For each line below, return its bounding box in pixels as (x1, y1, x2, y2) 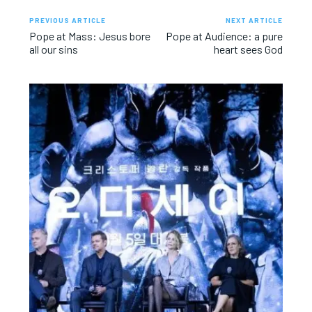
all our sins (29, 42, 79, 56)
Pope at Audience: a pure (165, 29, 283, 42)
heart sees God (213, 42, 283, 56)
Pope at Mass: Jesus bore (29, 29, 151, 42)
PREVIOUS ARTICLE (29, 15, 107, 24)
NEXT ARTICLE (225, 15, 283, 24)
